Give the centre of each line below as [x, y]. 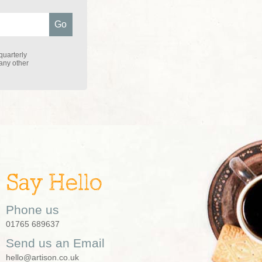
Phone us [32, 209]
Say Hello [54, 184]
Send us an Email [55, 243]
